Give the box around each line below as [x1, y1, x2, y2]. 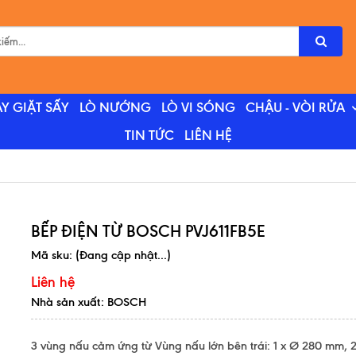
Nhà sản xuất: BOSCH [31, 295, 146, 309]
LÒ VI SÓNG [161, 99, 235, 116]
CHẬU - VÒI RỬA [245, 99, 345, 116]
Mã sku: [31, 248, 75, 262]
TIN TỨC [124, 127, 174, 144]
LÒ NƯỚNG [79, 99, 151, 116]
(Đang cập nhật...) [75, 248, 171, 262]
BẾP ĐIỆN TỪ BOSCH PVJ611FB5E [31, 221, 265, 241]
